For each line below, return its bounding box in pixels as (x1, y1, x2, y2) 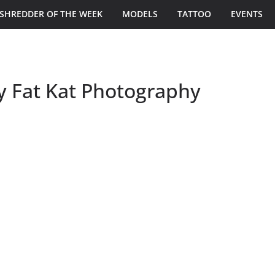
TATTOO (177, 7, 211, 20)
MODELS (122, 7, 158, 20)
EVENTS (231, 7, 263, 20)
